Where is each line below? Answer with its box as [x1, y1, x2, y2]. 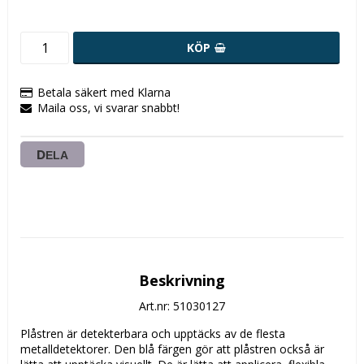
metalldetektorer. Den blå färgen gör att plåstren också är [20, 341, 324, 357]
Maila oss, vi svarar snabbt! [37, 100, 180, 116]
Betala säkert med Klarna [37, 84, 171, 101]
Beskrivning [139, 271, 225, 291]
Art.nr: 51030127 [139, 298, 225, 314]
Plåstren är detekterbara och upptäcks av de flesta [20, 326, 285, 342]
